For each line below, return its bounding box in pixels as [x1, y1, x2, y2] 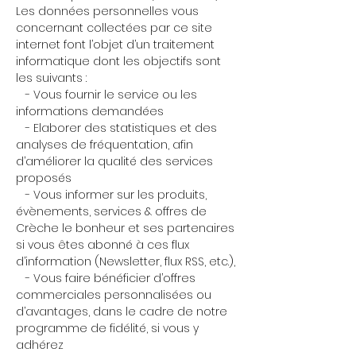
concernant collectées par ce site [16, 20, 212, 36]
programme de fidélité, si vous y [16, 320, 199, 336]
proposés [16, 170, 72, 186]
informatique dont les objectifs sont [16, 53, 221, 69]
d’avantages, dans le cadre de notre [16, 304, 227, 319]
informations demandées [16, 103, 164, 119]
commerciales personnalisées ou [16, 287, 211, 303]
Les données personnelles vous [16, 3, 199, 19]
